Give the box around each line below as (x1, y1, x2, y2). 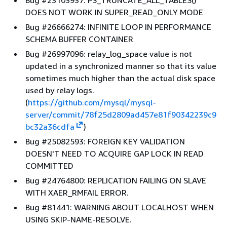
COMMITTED (25, 161, 73, 171)
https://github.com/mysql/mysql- (28, 97, 156, 107)
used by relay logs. (25, 85, 94, 95)
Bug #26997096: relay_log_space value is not (25, 49, 192, 59)
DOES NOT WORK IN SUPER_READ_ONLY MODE (25, 7, 203, 17)
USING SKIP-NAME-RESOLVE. (25, 214, 132, 224)
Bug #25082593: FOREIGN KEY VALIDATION (25, 136, 185, 146)
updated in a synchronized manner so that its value (25, 61, 216, 71)
